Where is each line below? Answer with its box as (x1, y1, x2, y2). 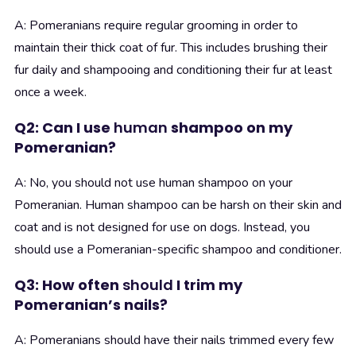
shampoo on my (168, 118, 292, 138)
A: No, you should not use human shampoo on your (14, 174, 292, 192)
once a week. (14, 83, 87, 102)
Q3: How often (14, 275, 119, 296)
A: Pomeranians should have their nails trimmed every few (14, 331, 334, 350)
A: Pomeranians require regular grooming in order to (14, 17, 298, 35)
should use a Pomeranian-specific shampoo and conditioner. (14, 241, 342, 259)
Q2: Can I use (14, 118, 110, 138)
